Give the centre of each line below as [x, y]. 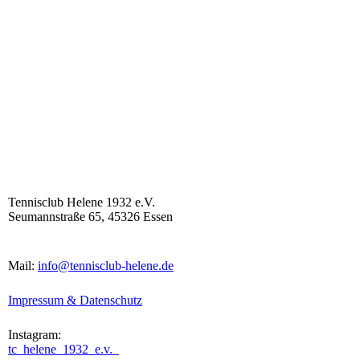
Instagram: [36, 334]
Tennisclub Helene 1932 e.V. [82, 202]
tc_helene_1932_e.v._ [63, 349]
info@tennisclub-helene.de [106, 265]
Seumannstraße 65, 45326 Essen [90, 216]
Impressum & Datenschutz [75, 300]
